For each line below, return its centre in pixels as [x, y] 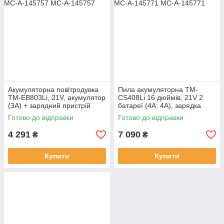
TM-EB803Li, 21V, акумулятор [57, 98]
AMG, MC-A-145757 [40, 114]
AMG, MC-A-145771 [150, 114]
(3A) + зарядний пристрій [49, 106]
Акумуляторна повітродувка [53, 90]
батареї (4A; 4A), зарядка [159, 106]
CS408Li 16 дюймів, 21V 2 [160, 98]
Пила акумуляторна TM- [158, 90]
